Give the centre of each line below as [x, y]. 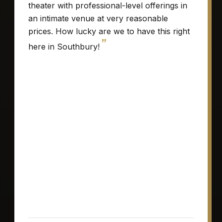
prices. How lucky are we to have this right [109, 31]
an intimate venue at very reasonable [98, 18]
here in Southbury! [64, 47]
